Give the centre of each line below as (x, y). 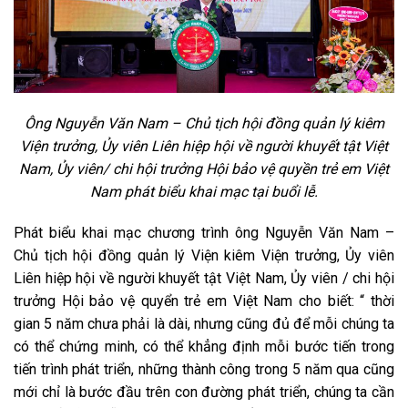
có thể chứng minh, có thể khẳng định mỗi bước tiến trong (204, 347)
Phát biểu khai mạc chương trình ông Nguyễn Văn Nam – (204, 233)
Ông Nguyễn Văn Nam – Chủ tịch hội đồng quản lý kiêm (204, 123)
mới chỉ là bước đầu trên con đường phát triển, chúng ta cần (204, 393)
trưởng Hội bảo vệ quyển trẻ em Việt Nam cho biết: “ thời (204, 301)
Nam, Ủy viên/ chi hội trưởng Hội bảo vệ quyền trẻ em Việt (204, 168)
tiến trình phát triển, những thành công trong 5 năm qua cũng (204, 370)
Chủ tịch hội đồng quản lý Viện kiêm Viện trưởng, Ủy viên (204, 256)
